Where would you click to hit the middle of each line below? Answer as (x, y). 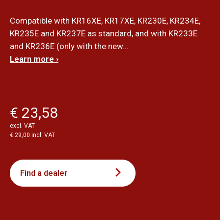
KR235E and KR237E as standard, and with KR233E (104, 33)
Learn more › (34, 59)
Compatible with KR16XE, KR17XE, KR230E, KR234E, (105, 20)
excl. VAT (22, 125)
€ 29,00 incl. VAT (32, 135)
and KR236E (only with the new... (69, 46)
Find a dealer (44, 173)
